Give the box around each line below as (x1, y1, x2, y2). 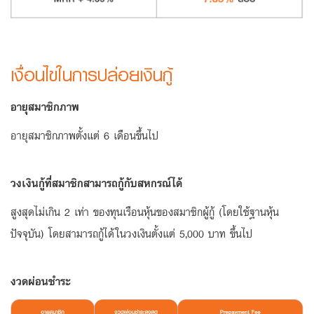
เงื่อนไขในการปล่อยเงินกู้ (11, 59, 172, 90)
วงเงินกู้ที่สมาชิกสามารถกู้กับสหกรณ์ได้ (11, 174, 182, 191)
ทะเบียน (275, 55, 306, 76)
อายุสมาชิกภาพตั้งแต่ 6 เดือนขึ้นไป (11, 126, 158, 144)
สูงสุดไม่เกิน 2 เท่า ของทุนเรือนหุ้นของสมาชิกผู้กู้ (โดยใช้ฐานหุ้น (11, 203, 279, 220)
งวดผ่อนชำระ (11, 272, 71, 289)
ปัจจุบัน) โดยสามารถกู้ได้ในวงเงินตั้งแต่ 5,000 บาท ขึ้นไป (11, 224, 252, 242)
